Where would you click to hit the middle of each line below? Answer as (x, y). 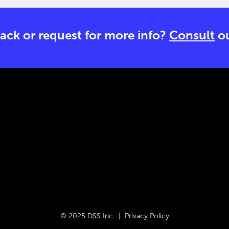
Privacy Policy (147, 216)
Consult (192, 35)
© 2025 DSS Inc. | (92, 216)
